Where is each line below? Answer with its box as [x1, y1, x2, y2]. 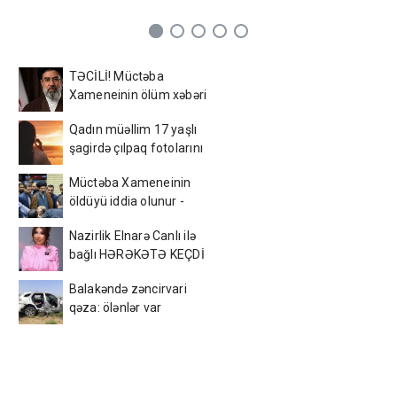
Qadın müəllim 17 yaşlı [68, 122, 198, 137]
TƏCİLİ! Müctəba [68, 69, 164, 84]
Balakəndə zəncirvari [68, 282, 187, 297]
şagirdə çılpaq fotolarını [68, 141, 203, 156]
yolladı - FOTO [68, 160, 149, 175]
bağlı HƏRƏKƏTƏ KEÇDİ [68, 247, 205, 262]
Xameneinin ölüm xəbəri [68, 88, 207, 103]
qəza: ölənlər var [68, 300, 162, 315]
